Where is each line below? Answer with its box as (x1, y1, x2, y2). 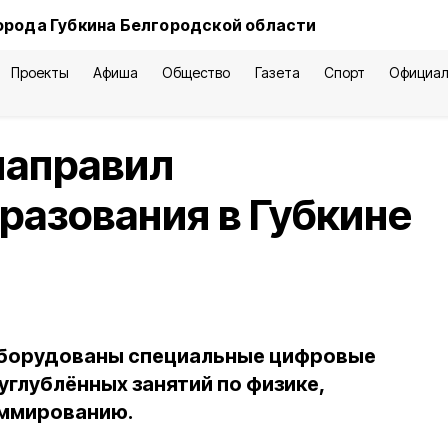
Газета (254, 64, 300, 81)
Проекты (10, 64, 70, 81)
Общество (162, 64, 231, 81)
